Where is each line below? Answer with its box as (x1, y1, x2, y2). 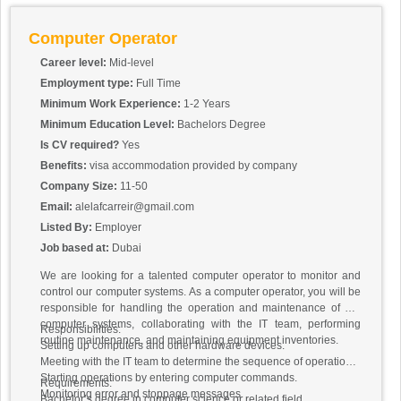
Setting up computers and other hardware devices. (40, 339, 285, 353)
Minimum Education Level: (40, 118, 177, 132)
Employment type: (40, 77, 136, 90)
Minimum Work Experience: (40, 98, 183, 111)
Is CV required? (40, 139, 122, 152)
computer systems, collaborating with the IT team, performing (40, 318, 361, 331)
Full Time (136, 77, 181, 90)
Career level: (40, 56, 109, 70)
